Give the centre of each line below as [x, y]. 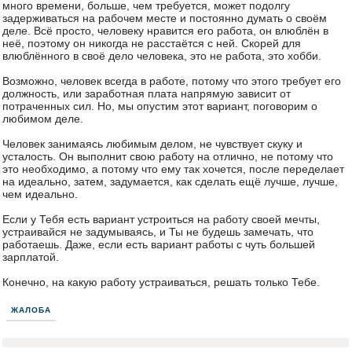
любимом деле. [43, 119]
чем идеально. [40, 194]
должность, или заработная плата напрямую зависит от [147, 93]
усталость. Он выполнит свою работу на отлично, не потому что [168, 156]
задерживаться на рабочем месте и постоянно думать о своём [165, 18]
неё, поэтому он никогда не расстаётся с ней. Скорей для [152, 43]
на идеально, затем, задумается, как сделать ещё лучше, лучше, [170, 181]
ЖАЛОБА [31, 310]
